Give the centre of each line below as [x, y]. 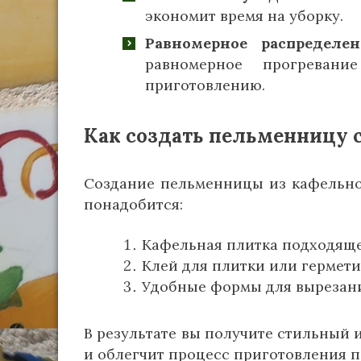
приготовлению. [205, 85]
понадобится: [133, 204]
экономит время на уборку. [244, 16]
